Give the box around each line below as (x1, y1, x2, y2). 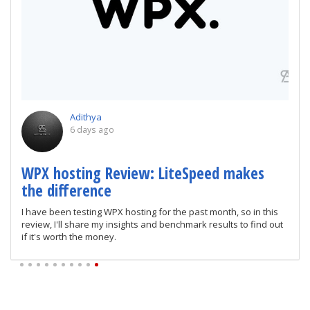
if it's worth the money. (21, 230, 116, 244)
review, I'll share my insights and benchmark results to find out (21, 218, 283, 231)
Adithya (70, 111, 102, 124)
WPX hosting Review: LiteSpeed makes (21, 162, 264, 185)
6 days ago (70, 124, 114, 136)
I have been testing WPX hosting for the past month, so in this (21, 206, 278, 219)
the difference (21, 179, 111, 202)
